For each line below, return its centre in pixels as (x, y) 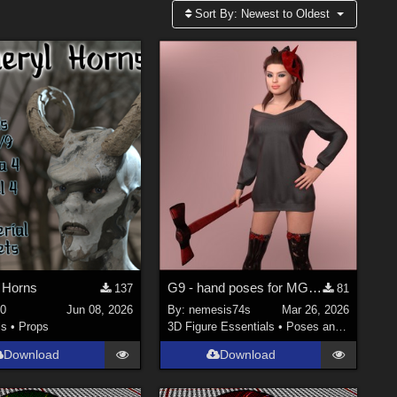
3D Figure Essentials (222, 326)
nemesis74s (220, 309)
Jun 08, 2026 (100, 309)
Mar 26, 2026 (315, 309)
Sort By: (217, 13)
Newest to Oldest (286, 13)
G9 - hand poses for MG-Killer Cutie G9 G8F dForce (315, 288)
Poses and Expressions (311, 326)
